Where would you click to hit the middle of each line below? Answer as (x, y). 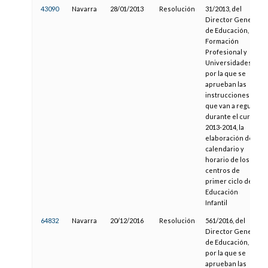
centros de (222, 170)
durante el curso (231, 117)
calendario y (224, 149)
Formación (222, 41)
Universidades (228, 63)
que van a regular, (232, 106)
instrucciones (227, 95)
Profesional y (226, 52)
